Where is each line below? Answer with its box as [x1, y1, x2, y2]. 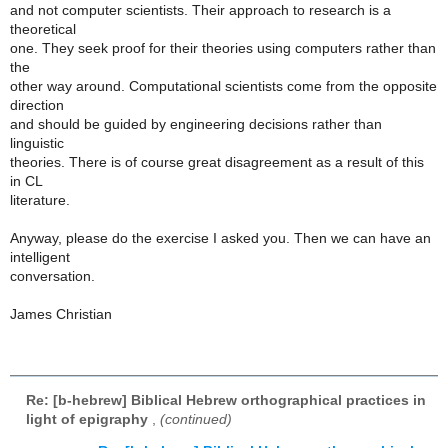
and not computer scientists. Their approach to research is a [10, 2, 391, 18]
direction [10, 97, 64, 113]
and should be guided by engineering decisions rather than [10, 116, 382, 132]
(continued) [160, 411, 232, 427]
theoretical [10, 21, 76, 37]
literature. [10, 192, 70, 208]
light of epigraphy [26, 411, 152, 427]
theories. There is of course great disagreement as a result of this [10, 154, 424, 170]
